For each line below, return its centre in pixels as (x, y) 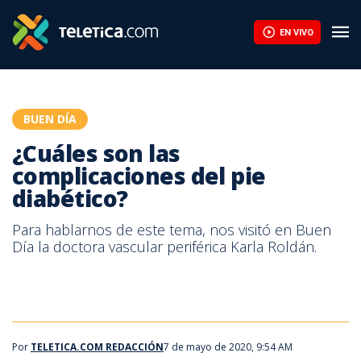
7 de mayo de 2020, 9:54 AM (228, 346)
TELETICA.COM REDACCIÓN (97, 346)
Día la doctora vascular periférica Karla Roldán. (164, 247)
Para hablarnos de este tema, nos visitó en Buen (172, 230)
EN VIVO (296, 32)
